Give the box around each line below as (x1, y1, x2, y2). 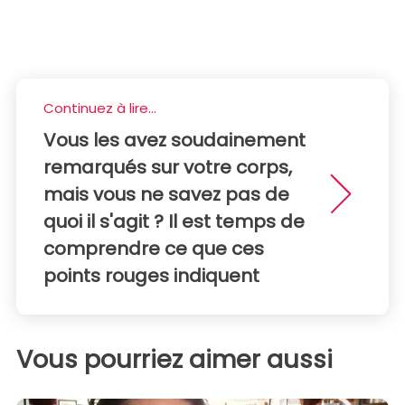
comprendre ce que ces (43, 236, 264, 262)
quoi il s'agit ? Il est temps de (43, 209, 305, 235)
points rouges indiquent (43, 263, 259, 289)
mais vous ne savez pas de (43, 182, 289, 208)
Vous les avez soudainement (43, 127, 306, 154)
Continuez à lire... (43, 99, 156, 118)
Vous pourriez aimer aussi (16, 343, 333, 377)
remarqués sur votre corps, (43, 155, 292, 181)
